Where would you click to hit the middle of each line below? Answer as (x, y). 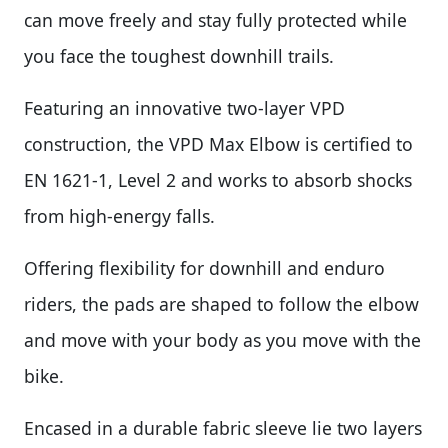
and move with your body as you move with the (222, 340)
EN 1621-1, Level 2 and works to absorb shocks (218, 180)
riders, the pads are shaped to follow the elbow (221, 304)
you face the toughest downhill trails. (179, 56)
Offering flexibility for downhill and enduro (204, 268)
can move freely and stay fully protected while (215, 20)
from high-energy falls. (119, 216)
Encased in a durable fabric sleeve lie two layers (223, 428)
